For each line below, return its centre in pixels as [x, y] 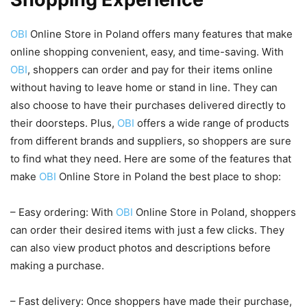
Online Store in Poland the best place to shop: [169, 177]
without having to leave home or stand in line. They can [144, 88]
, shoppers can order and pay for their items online [150, 70]
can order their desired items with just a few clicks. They [147, 230]
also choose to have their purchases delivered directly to [148, 106]
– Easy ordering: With [63, 212]
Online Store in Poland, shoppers [214, 212]
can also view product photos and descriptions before [140, 248]
